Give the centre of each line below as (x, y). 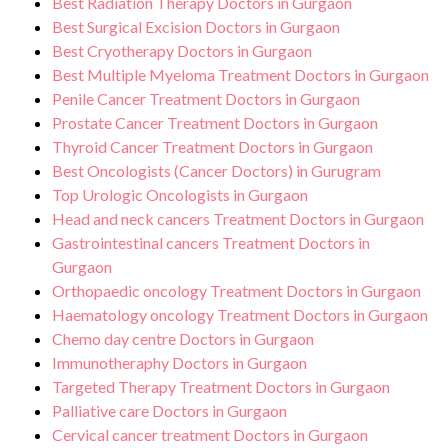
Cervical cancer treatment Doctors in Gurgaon (210, 434)
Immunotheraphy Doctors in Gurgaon (179, 362)
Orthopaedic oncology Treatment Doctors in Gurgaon (236, 290)
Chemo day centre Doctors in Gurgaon (183, 338)
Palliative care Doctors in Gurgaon (169, 410)
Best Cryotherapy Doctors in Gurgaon (182, 50)
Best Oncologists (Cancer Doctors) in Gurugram (216, 170)
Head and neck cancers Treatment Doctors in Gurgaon (238, 218)
